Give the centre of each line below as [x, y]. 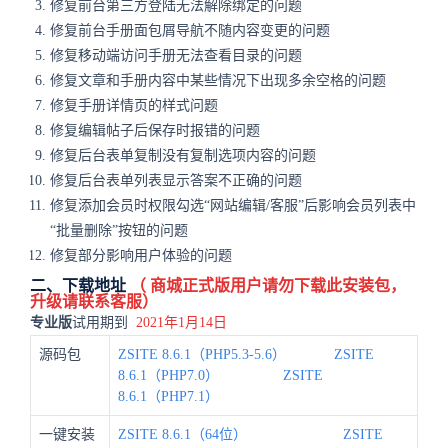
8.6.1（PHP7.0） [168, 375]
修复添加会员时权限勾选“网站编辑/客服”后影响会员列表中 [233, 205]
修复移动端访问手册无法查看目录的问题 [176, 55]
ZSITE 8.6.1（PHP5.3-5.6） [202, 354]
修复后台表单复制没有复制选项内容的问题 [185, 155]
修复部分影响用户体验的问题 [141, 255]
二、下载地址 [80, 285]
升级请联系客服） [94, 301]
